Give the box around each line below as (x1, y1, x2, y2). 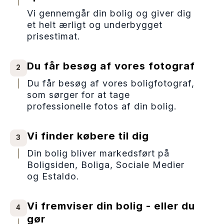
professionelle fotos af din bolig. (27, 100, 177, 111)
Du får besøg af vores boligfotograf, (27, 77, 194, 88)
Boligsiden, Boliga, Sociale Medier (27, 159, 184, 170)
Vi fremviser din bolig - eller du (27, 199, 195, 212)
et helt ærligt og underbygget (27, 19, 162, 30)
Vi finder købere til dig (27, 129, 149, 142)
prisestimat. (27, 30, 80, 41)
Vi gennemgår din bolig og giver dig (27, 7, 191, 18)
